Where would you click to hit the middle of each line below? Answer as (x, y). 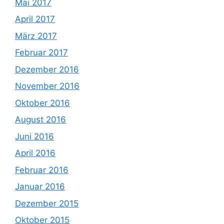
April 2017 (35, 19)
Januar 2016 (40, 186)
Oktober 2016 (42, 103)
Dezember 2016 (47, 69)
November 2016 (47, 86)
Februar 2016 (42, 170)
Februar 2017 (41, 52)
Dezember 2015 (47, 203)
